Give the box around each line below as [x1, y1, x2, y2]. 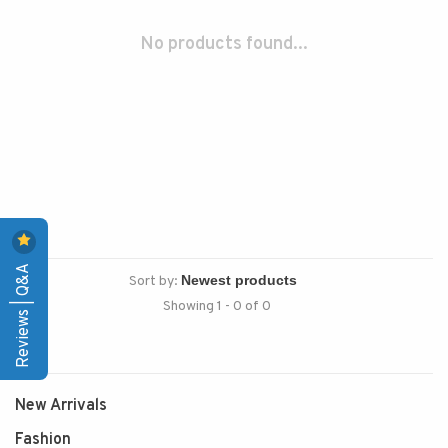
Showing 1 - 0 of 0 [162, 298, 271, 315]
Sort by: [129, 273, 178, 290]
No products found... [140, 33, 308, 56]
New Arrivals [15, 396, 107, 416]
